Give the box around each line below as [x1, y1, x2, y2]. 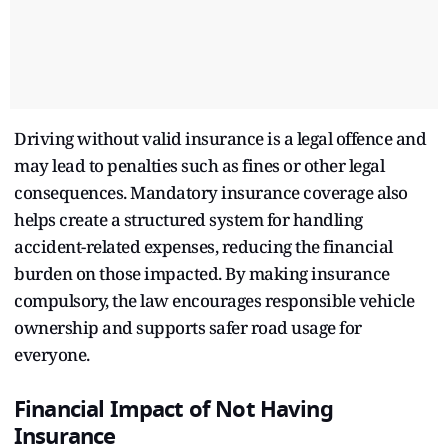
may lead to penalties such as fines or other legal [14, 153, 384, 177]
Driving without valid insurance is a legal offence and [14, 126, 426, 150]
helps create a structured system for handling [14, 207, 363, 231]
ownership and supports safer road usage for [14, 315, 362, 339]
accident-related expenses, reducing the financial [14, 234, 393, 258]
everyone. [14, 342, 90, 366]
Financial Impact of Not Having [14, 392, 333, 426]
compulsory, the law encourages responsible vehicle [14, 288, 414, 312]
